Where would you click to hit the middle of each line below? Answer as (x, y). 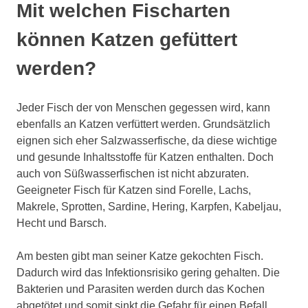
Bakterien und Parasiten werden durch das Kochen (141, 289)
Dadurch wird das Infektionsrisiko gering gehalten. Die (148, 272)
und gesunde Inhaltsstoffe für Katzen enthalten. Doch (145, 157)
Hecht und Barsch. (62, 223)
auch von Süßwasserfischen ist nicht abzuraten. (133, 173)
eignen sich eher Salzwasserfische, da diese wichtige (147, 140)
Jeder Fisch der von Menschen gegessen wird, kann (143, 107)
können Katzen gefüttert (127, 39)
